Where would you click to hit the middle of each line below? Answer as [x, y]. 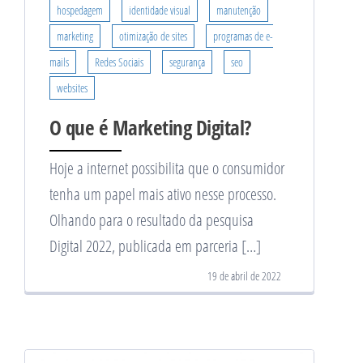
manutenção [239, 10]
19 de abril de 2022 [244, 275]
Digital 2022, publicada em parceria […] [155, 246]
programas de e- [243, 36]
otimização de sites [153, 36]
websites [72, 88]
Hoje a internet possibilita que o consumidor [167, 168]
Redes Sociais [119, 62]
